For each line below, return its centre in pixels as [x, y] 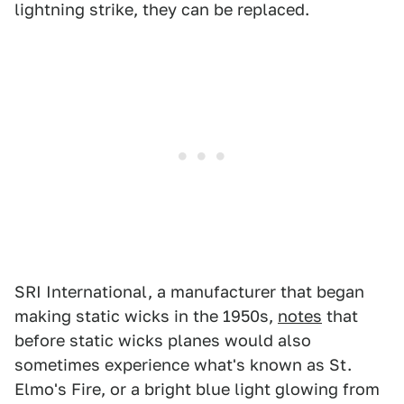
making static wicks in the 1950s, [146, 316]
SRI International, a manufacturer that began [189, 291]
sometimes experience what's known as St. [183, 364]
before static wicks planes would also [163, 340]
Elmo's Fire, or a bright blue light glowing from [197, 389]
